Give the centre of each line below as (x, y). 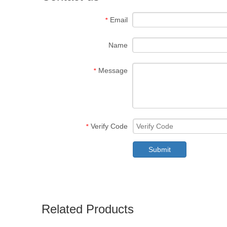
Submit (160, 149)
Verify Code (109, 126)
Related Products (88, 209)
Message (113, 70)
